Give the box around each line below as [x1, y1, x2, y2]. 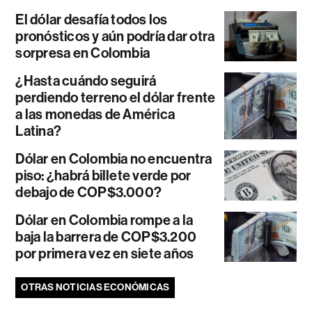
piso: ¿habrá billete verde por [15, 167, 192, 185]
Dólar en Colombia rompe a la [15, 212, 194, 229]
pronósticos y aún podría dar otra [15, 28, 215, 45]
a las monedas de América [15, 106, 175, 123]
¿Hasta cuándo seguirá [15, 72, 157, 90]
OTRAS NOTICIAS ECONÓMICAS [21, 281, 170, 294]
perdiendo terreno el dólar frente [15, 89, 216, 107]
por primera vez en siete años [15, 245, 194, 263]
